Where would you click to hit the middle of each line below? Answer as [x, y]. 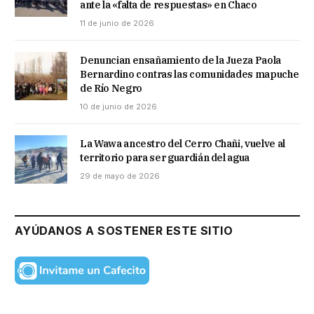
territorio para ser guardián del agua [165, 158]
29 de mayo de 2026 [120, 176]
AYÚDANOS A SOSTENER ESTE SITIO [124, 230]
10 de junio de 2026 [118, 107]
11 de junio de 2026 [117, 23]
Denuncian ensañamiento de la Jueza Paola [180, 61]
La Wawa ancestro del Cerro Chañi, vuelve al [183, 144]
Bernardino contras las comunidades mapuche [190, 75]
